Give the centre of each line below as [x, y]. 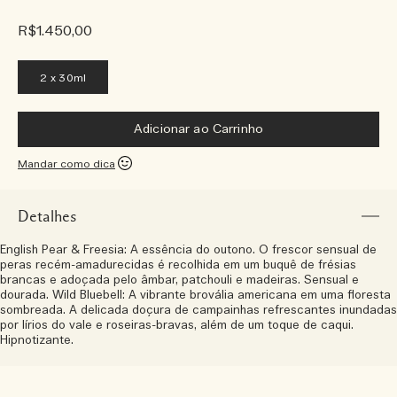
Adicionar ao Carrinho [198, 129]
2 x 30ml [63, 78]
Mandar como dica [66, 164]
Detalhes [47, 216]
